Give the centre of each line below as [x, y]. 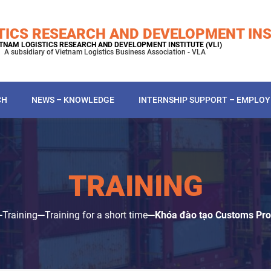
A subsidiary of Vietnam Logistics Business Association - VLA [105, 52]
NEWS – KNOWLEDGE [73, 100]
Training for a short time [96, 215]
